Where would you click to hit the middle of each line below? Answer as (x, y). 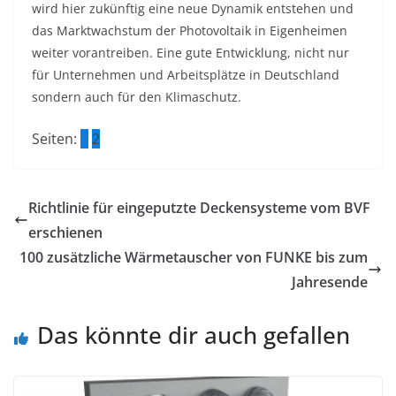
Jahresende (330, 282)
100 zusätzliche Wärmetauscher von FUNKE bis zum (194, 257)
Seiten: (56, 138)
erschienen (65, 232)
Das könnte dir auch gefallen (194, 335)
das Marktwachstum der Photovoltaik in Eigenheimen (190, 30)
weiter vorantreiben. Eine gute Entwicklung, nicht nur (190, 52)
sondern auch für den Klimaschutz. (137, 96)
